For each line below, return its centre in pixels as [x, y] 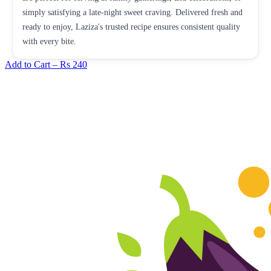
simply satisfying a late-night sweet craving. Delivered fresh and [132, 12]
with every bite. [49, 41]
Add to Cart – [32, 64]
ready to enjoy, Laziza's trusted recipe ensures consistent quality [131, 27]
